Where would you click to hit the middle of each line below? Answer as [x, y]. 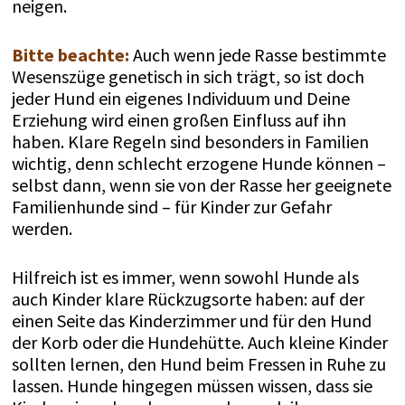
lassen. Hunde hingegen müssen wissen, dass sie [192, 386]
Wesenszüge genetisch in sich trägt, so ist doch [188, 77]
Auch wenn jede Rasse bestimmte [259, 55]
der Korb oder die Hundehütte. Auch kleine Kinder [199, 343]
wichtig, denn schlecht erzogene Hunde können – [198, 164]
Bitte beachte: [72, 55]
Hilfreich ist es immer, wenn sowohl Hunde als [185, 278]
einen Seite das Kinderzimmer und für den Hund [191, 321]
